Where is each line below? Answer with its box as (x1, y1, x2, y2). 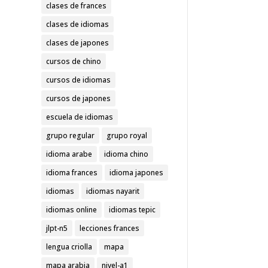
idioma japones (109, 167, 163, 178)
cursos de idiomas (45, 75, 111, 86)
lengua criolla (45, 242, 92, 252)
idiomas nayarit (86, 186, 139, 197)
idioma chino (103, 149, 148, 160)
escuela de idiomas (45, 112, 113, 123)
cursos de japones (45, 93, 111, 104)
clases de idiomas (45, 19, 109, 30)
